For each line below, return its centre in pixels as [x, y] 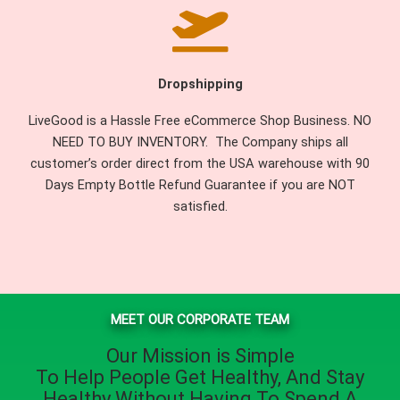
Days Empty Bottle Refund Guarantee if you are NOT [200, 185]
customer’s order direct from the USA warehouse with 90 [200, 164]
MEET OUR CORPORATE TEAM [200, 320]
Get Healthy [226, 378]
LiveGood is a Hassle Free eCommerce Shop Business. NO [200, 121]
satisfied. [200, 207]
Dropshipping [200, 84]
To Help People [105, 378]
